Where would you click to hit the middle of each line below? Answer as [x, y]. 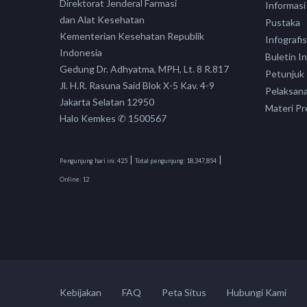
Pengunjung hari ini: [88, 160]
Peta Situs [184, 292]
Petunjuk [285, 74]
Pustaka [283, 23]
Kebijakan [81, 292]
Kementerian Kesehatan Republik [132, 36]
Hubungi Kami [257, 292]
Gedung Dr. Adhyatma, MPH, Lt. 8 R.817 [144, 69]
